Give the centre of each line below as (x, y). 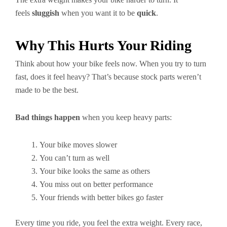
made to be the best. (47, 90)
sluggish (46, 13)
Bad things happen (48, 117)
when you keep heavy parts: (126, 117)
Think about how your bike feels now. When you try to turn (111, 64)
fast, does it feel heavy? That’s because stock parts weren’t (108, 77)
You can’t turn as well (74, 158)
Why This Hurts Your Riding (103, 45)
